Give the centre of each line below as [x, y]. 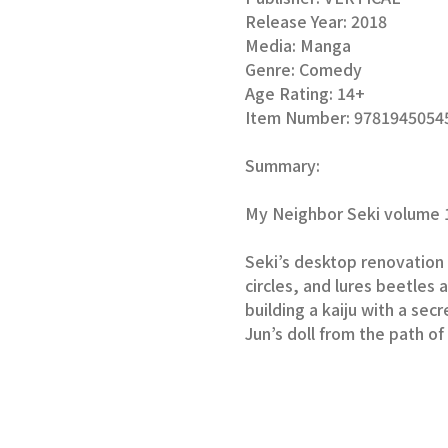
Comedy [330, 69]
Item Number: [299, 117]
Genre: [272, 69]
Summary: [284, 165]
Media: [272, 45]
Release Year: [298, 21]
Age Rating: [291, 93]
